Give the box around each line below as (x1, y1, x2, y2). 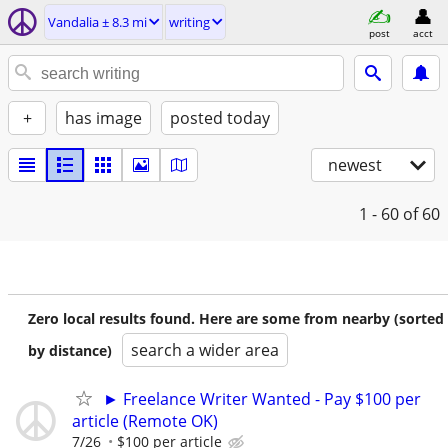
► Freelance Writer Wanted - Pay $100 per (103, 388, 421, 410)
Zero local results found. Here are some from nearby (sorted (28, 309, 444, 328)
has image (65, 107, 142, 129)
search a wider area (131, 339, 279, 361)
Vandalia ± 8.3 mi (48, 13, 147, 31)
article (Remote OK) (72, 410, 218, 432)
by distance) (28, 341, 112, 360)
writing (169, 13, 210, 31)
